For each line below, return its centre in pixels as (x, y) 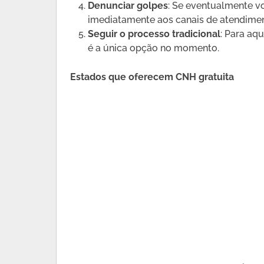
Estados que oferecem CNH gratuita (152, 77)
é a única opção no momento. (154, 48)
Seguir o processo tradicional (154, 34)
